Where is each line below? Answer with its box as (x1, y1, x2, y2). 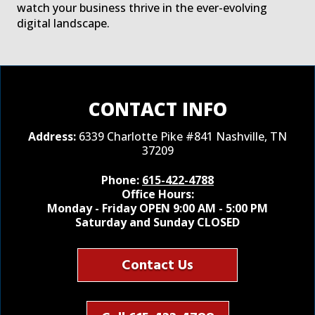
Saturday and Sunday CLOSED (75, 214, 240, 231)
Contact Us (122, 255, 193, 276)
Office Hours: (121, 186, 194, 202)
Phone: (101, 172, 142, 188)
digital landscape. (17, 15, 110, 32)
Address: (28, 129, 79, 145)
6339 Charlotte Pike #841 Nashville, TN (79, 129, 287, 145)
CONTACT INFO (88, 96, 227, 122)
